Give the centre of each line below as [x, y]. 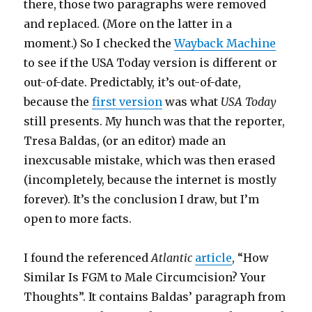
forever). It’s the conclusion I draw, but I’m [142, 200]
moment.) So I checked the [99, 44]
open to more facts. [78, 219]
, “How [251, 258]
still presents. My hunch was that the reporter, [155, 122]
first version [127, 102]
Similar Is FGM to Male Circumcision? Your [145, 278]
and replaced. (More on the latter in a [128, 24]
